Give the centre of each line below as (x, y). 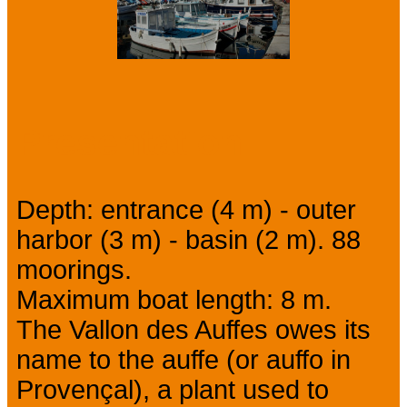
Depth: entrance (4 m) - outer (186, 210)
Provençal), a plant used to (173, 390)
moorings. (74, 270)
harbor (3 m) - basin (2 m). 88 (189, 240)
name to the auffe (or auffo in (184, 360)
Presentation (129, 143)
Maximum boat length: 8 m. (174, 300)
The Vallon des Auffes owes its (194, 330)
